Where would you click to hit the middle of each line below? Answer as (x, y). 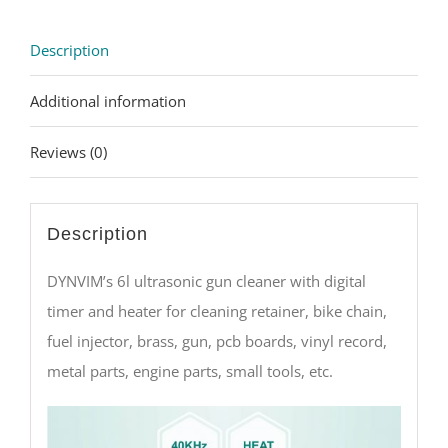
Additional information (108, 101)
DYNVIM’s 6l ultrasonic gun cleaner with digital (206, 280)
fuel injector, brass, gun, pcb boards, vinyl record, (216, 340)
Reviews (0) (68, 152)
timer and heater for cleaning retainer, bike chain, (216, 310)
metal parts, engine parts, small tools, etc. (189, 370)
